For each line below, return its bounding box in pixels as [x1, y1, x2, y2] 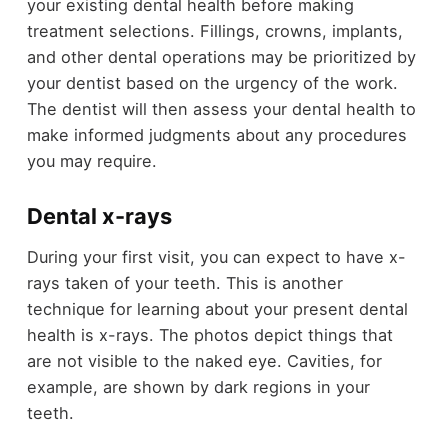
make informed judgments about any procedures [26, 125, 407, 146]
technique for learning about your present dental [26, 298, 408, 319]
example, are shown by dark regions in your [26, 376, 370, 397]
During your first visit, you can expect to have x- [26, 246, 406, 267]
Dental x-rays [26, 203, 172, 230]
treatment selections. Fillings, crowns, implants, [26, 21, 403, 42]
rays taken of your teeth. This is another [26, 272, 343, 293]
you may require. [26, 151, 157, 172]
